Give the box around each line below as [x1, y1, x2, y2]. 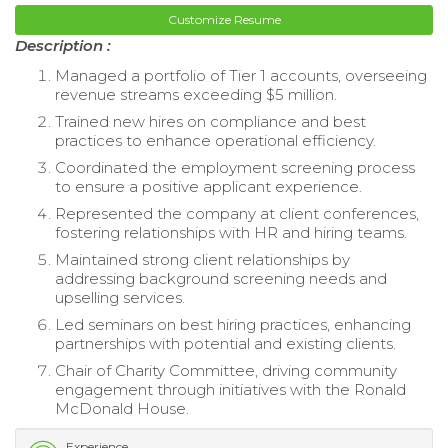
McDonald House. [55, 398, 189, 418]
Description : [15, 35, 111, 55]
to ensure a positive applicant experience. [55, 176, 362, 196]
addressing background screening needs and [55, 268, 387, 288]
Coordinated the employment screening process [55, 157, 415, 177]
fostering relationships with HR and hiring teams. [55, 222, 407, 242]
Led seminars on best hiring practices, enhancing [55, 314, 411, 334]
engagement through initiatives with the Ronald [55, 379, 406, 399]
